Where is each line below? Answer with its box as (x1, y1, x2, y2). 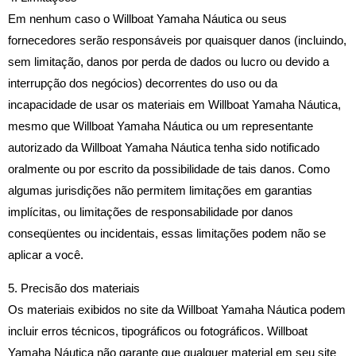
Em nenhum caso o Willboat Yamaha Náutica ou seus (8, 13, 287, 26)
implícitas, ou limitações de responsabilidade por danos (8, 206, 293, 219)
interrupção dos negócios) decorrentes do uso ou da (8, 77, 277, 91)
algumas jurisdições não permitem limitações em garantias (8, 184, 312, 198)
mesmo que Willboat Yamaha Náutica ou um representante (8, 120, 313, 133)
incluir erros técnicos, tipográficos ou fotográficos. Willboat (8, 324, 308, 338)
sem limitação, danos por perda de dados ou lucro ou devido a (8, 56, 329, 69)
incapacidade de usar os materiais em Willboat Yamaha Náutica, (8, 99, 341, 112)
